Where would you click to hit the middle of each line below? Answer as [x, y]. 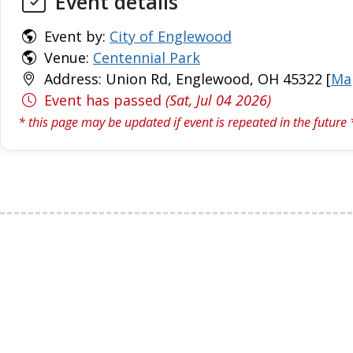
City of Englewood [171, 36]
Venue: [67, 58]
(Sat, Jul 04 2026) [218, 100]
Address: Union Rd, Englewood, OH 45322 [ [186, 79]
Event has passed [103, 100]
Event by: [75, 36]
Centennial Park [147, 58]
